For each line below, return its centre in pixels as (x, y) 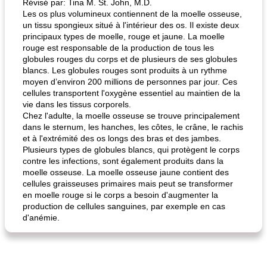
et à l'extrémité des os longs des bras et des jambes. (122, 138)
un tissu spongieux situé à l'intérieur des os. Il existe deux (131, 25)
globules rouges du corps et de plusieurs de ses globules (130, 59)
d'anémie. (41, 218)
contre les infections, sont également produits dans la (123, 161)
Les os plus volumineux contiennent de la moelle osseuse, (132, 14)
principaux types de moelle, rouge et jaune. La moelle (124, 36)
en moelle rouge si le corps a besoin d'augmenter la (120, 195)
